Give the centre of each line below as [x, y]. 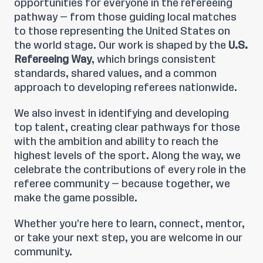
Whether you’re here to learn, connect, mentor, [129, 224]
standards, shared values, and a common [115, 74]
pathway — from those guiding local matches [125, 17]
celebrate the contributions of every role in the [130, 170]
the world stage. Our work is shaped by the [121, 45]
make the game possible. [76, 198]
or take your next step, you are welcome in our [128, 238]
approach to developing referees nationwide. [126, 88]
